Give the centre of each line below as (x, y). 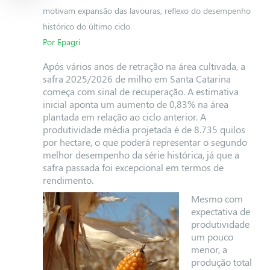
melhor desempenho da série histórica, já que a (141, 155)
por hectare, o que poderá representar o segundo (145, 142)
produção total (221, 262)
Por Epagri (61, 42)
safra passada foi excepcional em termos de (133, 167)
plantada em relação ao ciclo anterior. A (124, 117)
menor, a (209, 249)
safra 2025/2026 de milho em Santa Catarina (137, 79)
